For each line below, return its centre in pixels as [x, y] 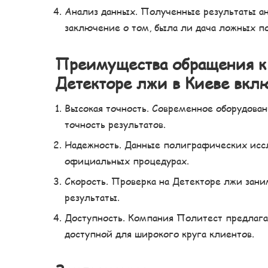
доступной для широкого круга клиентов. [159, 233]
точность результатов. [115, 124]
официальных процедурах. [127, 160]
